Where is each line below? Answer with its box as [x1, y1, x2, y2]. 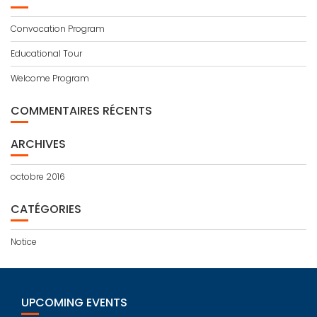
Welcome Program [11, 72, 89, 84]
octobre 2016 [11, 171, 65, 183]
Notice [11, 236, 37, 248]
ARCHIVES [11, 136, 66, 152]
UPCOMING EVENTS [21, 294, 127, 311]
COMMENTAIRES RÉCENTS [11, 103, 152, 119]
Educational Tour [11, 47, 82, 59]
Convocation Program [11, 23, 105, 35]
